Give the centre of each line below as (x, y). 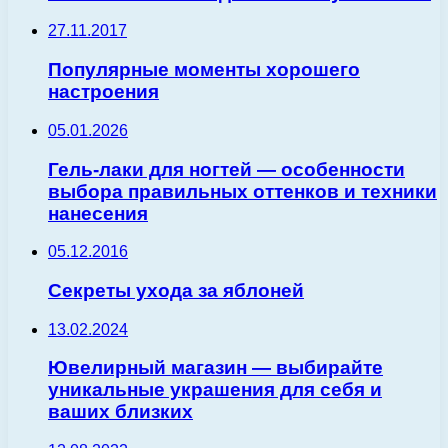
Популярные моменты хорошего (204, 70)
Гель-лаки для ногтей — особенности (226, 169)
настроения (103, 92)
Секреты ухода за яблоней (176, 291)
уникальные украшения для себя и (215, 390)
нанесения (98, 213)
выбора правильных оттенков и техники (242, 191)
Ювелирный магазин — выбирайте (215, 368)
